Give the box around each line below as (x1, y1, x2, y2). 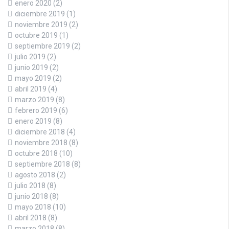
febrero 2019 (15, 106, 57, 114)
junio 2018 (15, 192, 48, 200)
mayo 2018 (15, 202, 51, 211)
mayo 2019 (15, 74, 51, 82)
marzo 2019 (15, 95, 54, 104)
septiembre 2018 (15, 159, 70, 168)
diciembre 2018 (15, 127, 65, 136)
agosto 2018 (15, 170, 55, 179)
